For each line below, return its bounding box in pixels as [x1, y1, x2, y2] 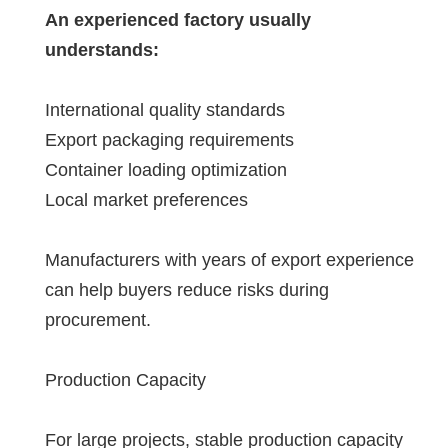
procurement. [45, 309, 151, 330]
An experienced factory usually [45, 9, 311, 30]
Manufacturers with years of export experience [45, 249, 414, 270]
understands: [45, 39, 159, 60]
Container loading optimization [45, 159, 287, 180]
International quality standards [45, 99, 285, 120]
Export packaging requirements [45, 129, 294, 150]
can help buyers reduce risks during [45, 279, 329, 300]
